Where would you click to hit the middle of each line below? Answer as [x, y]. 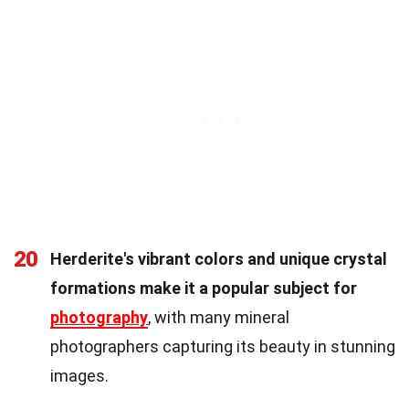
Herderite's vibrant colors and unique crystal [219, 258]
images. [79, 375]
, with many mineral [219, 317]
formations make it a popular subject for [204, 288]
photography [99, 317]
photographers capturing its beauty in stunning [223, 346]
